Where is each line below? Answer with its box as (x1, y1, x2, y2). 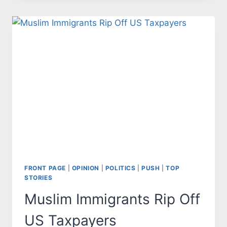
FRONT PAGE (24, 164, 66, 172)
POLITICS (105, 164, 136, 172)
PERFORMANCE (67, 45, 124, 53)
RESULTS (67, 13, 101, 21)
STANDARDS (67, 2, 113, 11)
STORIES (24, 174, 53, 182)
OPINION (71, 164, 99, 172)
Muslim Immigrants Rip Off (24, 191, 200, 208)
